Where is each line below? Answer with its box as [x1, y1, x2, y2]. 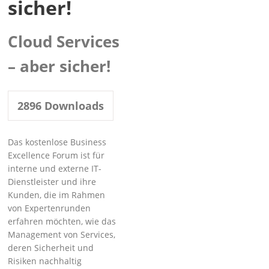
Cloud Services [8, 31, 120, 52]
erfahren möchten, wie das [8, 216, 116, 227]
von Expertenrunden [8, 202, 91, 214]
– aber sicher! [8, 55, 111, 77]
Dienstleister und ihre [8, 176, 97, 187]
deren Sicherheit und [8, 242, 94, 253]
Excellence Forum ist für [8, 150, 105, 161]
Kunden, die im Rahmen [8, 189, 106, 201]
